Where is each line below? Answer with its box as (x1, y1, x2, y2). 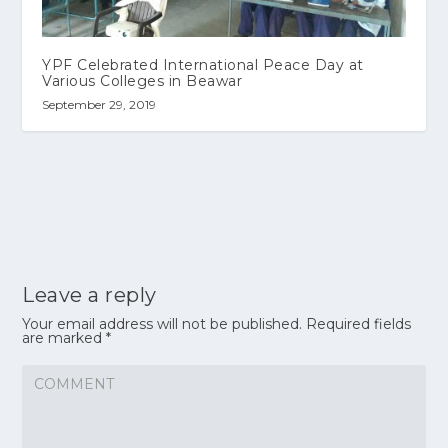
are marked (22, 329, 107, 348)
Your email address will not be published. (22, 315, 303, 334)
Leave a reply (22, 283, 157, 308)
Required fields (306, 315, 412, 334)
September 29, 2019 (42, 97, 157, 113)
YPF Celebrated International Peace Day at (42, 56, 364, 75)
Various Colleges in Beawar (42, 72, 243, 91)
